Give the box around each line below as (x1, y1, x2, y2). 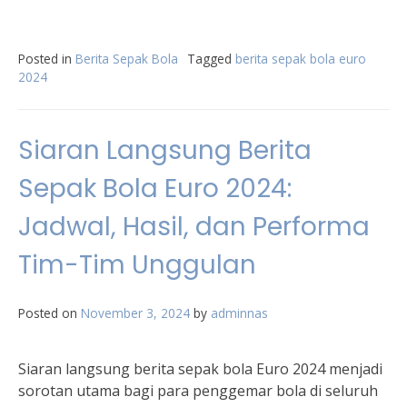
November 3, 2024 (81, 304, 190, 322)
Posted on (18, 304, 81, 322)
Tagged (187, 50, 235, 67)
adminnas (211, 304, 268, 322)
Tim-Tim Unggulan (18, 247, 256, 283)
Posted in (18, 50, 75, 67)
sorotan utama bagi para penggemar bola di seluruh (18, 381, 378, 401)
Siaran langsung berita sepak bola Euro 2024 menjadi (18, 359, 382, 379)
